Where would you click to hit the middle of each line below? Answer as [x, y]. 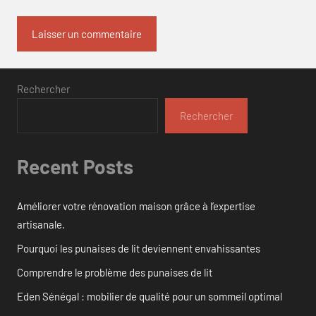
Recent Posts [75, 167]
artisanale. [41, 224]
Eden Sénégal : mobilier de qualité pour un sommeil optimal [150, 296]
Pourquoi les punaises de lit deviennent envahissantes [139, 248]
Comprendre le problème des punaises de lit [115, 272]
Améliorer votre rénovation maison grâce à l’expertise [136, 206]
